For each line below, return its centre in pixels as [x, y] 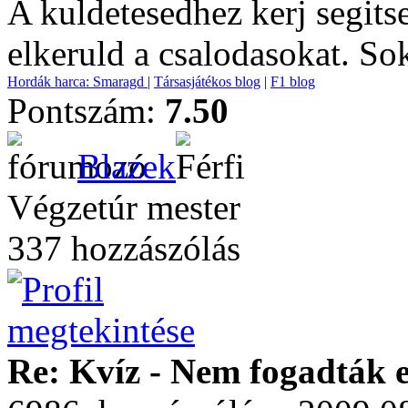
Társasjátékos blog [207, 82]
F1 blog [293, 82]
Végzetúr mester [124, 207]
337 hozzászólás [124, 248]
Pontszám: [86, 111]
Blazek [127, 166]
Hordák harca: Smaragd [77, 82]
